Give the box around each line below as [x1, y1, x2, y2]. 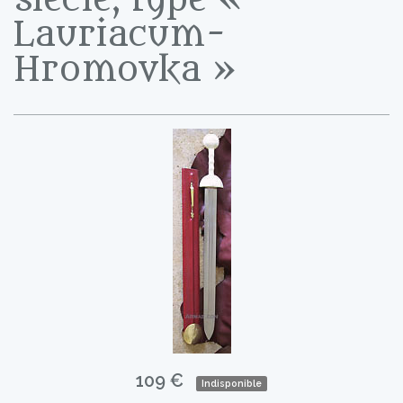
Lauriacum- [13, 14, 227, 55]
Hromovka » [13, 49, 237, 90]
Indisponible [201, 378, 262, 389]
